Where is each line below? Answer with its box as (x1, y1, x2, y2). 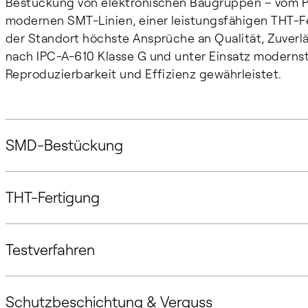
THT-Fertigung (5, 187, 100, 207)
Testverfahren (5, 239, 95, 259)
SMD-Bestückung (5, 135, 123, 155)
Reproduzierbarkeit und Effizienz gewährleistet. (5, 66, 282, 82)
